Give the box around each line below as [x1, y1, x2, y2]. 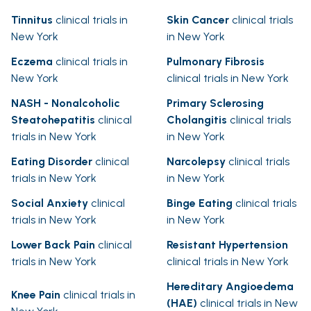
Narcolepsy [167, 155, 226, 169]
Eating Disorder [11, 155, 92, 169]
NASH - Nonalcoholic [11, 96, 120, 110]
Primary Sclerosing [167, 96, 264, 110]
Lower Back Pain [11, 238, 95, 252]
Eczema [11, 55, 53, 69]
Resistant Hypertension [167, 238, 288, 252]
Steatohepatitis [11, 113, 95, 127]
